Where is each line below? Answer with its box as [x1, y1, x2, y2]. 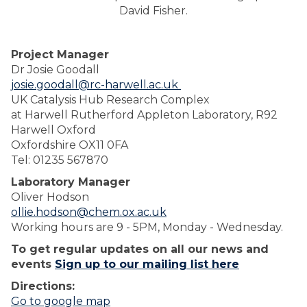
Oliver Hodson [11, 190, 89, 204]
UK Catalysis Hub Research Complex [11, 93, 210, 106]
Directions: [11, 279, 75, 293]
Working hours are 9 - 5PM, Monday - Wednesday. [11, 220, 283, 234]
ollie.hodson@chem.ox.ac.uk [11, 205, 167, 219]
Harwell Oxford [11, 123, 96, 136]
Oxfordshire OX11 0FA [11, 138, 128, 151]
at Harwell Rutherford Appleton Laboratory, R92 [11, 108, 278, 121]
